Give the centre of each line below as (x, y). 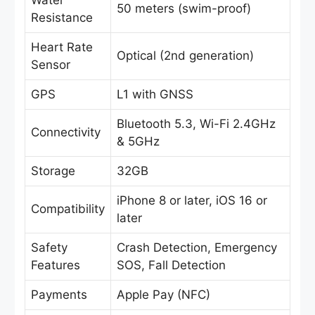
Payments (59, 295)
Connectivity (66, 133)
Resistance (62, 18)
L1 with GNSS (155, 95)
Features (56, 265)
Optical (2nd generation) (185, 56)
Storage (53, 171)
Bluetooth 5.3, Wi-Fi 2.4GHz (196, 124)
